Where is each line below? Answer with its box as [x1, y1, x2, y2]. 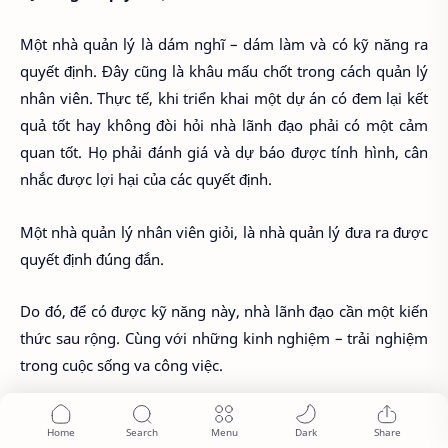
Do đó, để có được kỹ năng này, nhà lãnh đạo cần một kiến [20, 301, 428, 322]
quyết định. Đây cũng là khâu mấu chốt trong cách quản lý [20, 61, 428, 82]
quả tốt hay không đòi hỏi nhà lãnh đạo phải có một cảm [20, 115, 428, 136]
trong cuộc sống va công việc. [20, 355, 223, 376]
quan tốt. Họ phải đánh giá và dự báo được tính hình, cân [20, 142, 428, 163]
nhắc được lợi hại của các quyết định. [20, 169, 272, 190]
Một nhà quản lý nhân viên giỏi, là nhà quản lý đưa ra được [20, 221, 428, 242]
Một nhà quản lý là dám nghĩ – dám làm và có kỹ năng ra [20, 34, 428, 55]
